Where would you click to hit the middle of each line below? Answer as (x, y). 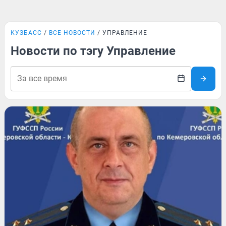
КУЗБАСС (26, 33)
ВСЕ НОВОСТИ (72, 33)
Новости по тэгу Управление (93, 51)
